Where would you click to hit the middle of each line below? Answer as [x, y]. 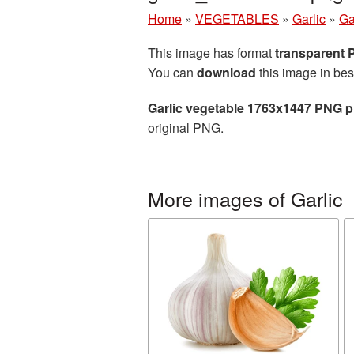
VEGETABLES [237, 19]
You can [172, 72]
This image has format [211, 53]
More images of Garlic [245, 198]
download [226, 72]
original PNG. [186, 128]
